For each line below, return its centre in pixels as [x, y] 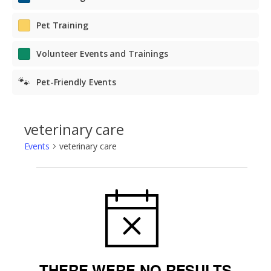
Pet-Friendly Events [76, 82]
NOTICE [173, 190]
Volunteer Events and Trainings [102, 54]
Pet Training [62, 25]
